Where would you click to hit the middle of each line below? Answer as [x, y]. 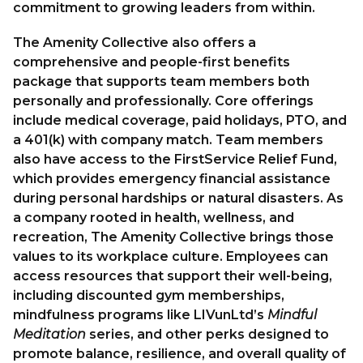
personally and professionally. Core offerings [163, 101]
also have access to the [94, 160]
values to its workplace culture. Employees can [171, 257]
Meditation [49, 335]
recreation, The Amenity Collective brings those [173, 237]
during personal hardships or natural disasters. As [178, 199]
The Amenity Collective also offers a [135, 43]
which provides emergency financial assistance [172, 179]
